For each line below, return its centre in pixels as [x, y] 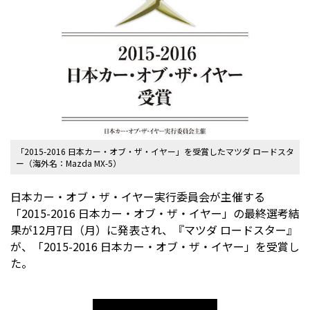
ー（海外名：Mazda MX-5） [69, 163]
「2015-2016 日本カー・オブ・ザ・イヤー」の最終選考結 [155, 213]
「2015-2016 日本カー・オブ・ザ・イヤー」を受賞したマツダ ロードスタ [155, 151]
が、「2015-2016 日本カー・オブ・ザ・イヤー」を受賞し [155, 246]
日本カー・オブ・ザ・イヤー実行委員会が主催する [138, 197]
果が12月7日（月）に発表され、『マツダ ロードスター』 [154, 230]
